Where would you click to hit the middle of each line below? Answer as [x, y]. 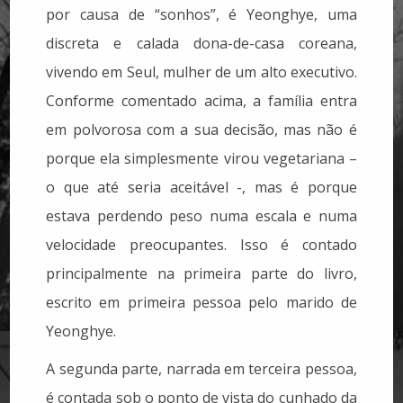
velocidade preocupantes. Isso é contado [201, 245]
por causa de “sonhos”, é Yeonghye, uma [201, 15]
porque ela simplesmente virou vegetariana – [201, 159]
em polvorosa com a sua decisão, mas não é [201, 130]
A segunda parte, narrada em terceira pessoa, [201, 369]
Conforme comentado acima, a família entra [201, 101]
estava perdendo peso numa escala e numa [201, 216]
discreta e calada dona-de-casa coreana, [201, 44]
